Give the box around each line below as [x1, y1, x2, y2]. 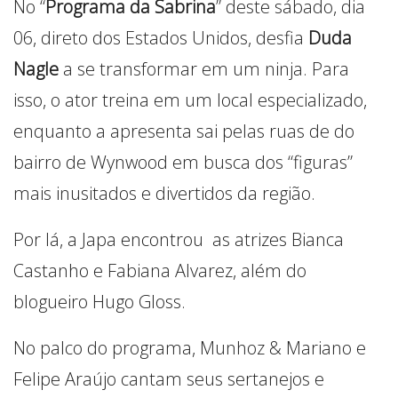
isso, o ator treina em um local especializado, [13, 87, 367, 112]
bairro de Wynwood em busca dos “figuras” [13, 149, 353, 174]
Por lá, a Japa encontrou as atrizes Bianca [13, 227, 344, 251]
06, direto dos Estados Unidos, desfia [13, 25, 308, 50]
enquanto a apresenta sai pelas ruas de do [13, 118, 354, 143]
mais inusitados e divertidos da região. [13, 180, 315, 205]
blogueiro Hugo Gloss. [13, 289, 186, 314]
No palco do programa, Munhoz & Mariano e [13, 335, 366, 360]
